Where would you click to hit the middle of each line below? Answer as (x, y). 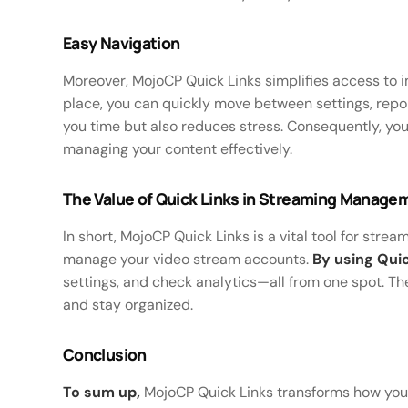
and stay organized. (128, 304)
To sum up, (102, 392)
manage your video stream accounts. (188, 259)
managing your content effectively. (178, 148)
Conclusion (105, 354)
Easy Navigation (122, 42)
